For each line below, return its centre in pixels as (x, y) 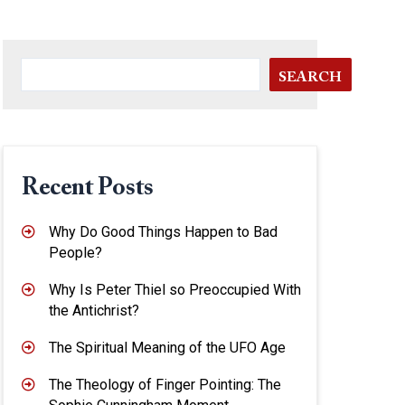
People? (75, 253)
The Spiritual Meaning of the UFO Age (167, 348)
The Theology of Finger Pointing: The (165, 385)
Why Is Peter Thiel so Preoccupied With (175, 290)
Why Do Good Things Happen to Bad (163, 232)
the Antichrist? (94, 311)
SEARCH (310, 78)
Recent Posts (88, 188)
